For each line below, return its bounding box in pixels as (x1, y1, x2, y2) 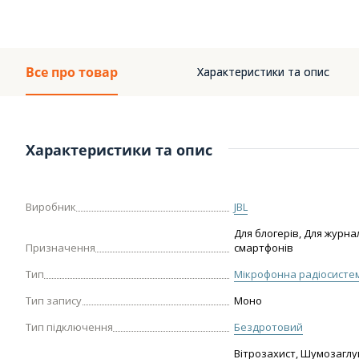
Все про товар (26, 63, 118, 81)
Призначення (26, 240, 95, 255)
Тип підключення (26, 320, 113, 334)
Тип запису (26, 293, 82, 308)
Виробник (26, 200, 76, 214)
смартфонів (234, 240, 293, 255)
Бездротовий (234, 320, 303, 334)
